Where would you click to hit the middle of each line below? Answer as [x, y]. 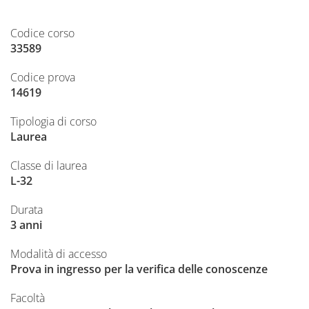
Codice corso [42, 33]
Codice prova [43, 78]
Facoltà [28, 298]
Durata [27, 210]
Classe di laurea [49, 166]
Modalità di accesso [59, 254]
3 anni [26, 225]
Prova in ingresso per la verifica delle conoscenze [139, 269]
